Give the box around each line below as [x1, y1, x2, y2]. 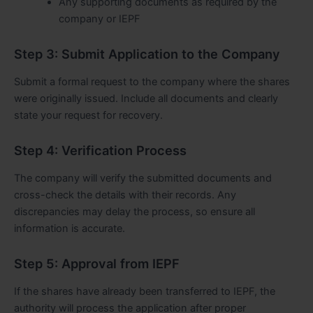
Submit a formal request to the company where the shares [14, 75, 290, 88]
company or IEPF [58, 13, 140, 26]
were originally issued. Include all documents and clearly [14, 92, 278, 105]
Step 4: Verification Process [14, 143, 187, 159]
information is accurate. [14, 221, 125, 235]
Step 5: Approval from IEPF [14, 256, 180, 272]
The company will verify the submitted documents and [14, 171, 272, 184]
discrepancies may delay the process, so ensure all [14, 205, 255, 218]
